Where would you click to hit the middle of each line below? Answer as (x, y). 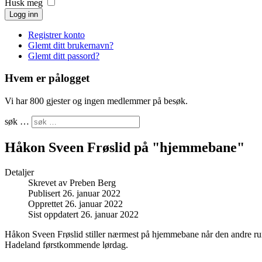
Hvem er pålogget (47, 78)
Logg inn (24, 14)
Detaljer (19, 172)
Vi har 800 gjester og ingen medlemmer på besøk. (96, 101)
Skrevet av (49, 183)
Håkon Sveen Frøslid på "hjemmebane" (125, 148)
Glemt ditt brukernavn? (71, 45)
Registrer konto (56, 35)
